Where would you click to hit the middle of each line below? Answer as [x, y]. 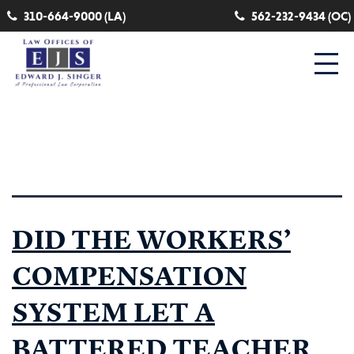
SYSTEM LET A [113, 312]
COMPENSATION [129, 275]
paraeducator [296, 132]
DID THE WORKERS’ [151, 239]
